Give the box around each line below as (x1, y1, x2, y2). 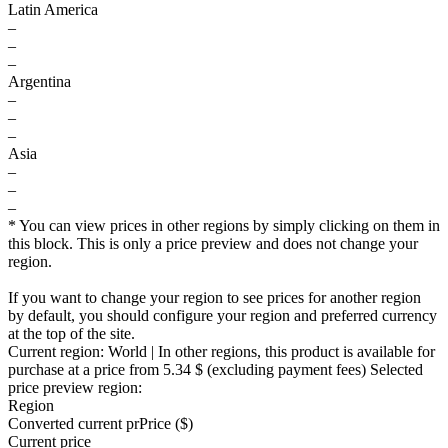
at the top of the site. (8, 325, 135, 342)
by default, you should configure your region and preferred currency (8, 307, 437, 324)
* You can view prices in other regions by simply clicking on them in (8, 217, 440, 234)
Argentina (8, 73, 71, 90)
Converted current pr (8, 415, 139, 432)
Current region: (8, 343, 108, 360)
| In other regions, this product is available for (147, 343, 435, 360)
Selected (370, 361, 423, 378)
